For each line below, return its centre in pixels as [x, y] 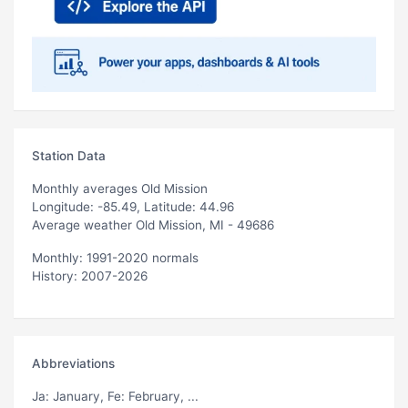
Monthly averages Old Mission [120, 188]
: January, [76, 396]
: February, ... [160, 396]
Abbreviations [73, 363]
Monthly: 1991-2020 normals [115, 257]
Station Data [69, 155]
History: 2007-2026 [90, 275]
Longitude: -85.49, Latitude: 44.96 [133, 206]
